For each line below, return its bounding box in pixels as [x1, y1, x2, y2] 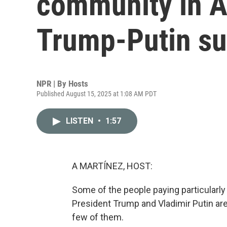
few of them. [72, 212, 124, 222]
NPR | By [36, 79, 68, 89]
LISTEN [66, 116, 95, 126]
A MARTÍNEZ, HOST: [72, 161, 153, 171]
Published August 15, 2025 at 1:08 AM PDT [36, 90, 157, 98]
